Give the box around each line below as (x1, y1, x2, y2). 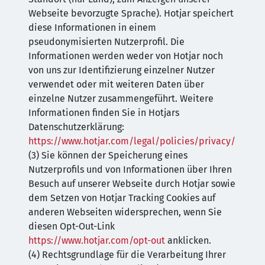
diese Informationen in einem (28, 22, 156, 33)
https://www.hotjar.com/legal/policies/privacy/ (28, 135, 235, 147)
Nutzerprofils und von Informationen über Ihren (28, 164, 232, 175)
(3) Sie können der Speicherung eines (28, 150, 188, 161)
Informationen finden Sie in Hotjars (28, 107, 179, 118)
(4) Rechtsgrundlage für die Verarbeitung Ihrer (28, 249, 226, 260)
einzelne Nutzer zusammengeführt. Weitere (28, 93, 214, 104)
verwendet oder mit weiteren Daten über (28, 79, 204, 90)
